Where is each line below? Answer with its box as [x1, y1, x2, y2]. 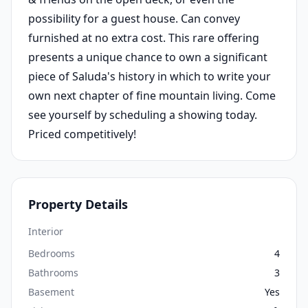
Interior [28, 224, 63, 238]
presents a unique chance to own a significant [28, 49, 267, 65]
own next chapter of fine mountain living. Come [28, 87, 276, 103]
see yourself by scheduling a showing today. [28, 107, 257, 122]
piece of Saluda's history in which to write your [28, 68, 271, 84]
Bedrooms [28, 246, 75, 260]
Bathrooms [28, 265, 78, 279]
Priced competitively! [28, 126, 136, 142]
